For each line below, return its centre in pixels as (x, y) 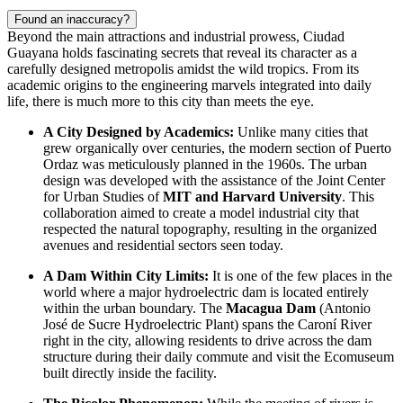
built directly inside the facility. (130, 372)
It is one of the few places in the (300, 275)
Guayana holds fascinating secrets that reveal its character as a (182, 52)
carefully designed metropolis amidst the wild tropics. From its (183, 68)
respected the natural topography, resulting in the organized (210, 228)
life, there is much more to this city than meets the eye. (161, 101)
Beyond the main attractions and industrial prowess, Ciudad (176, 36)
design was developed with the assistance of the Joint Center (214, 180)
